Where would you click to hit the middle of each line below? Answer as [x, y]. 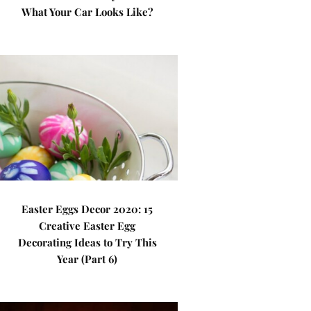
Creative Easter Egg [87, 226]
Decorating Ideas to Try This [87, 242]
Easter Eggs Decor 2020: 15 [87, 209]
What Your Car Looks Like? [87, 12]
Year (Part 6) [87, 259]
